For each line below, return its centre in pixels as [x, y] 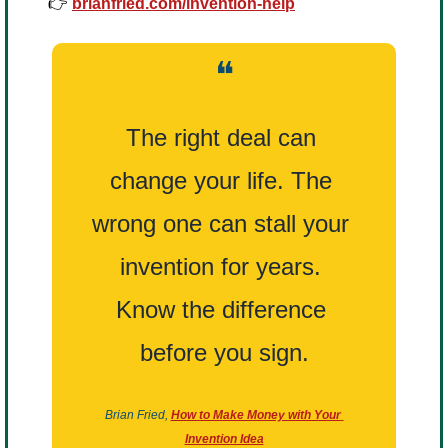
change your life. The [220, 181]
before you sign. [224, 353]
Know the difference [220, 310]
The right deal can [220, 138]
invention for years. [220, 267]
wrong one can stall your [220, 224]
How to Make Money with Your [255, 415]
